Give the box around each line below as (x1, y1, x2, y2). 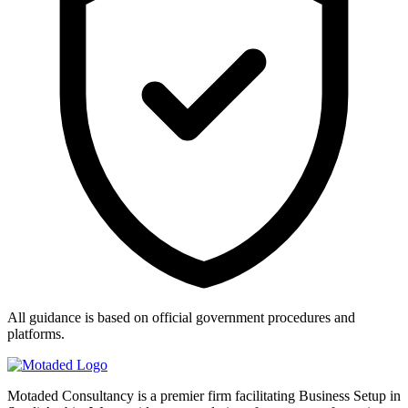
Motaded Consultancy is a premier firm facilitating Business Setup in (7, 387, 401, 403)
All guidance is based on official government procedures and (7, 309, 355, 325)
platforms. (7, 325, 65, 342)
